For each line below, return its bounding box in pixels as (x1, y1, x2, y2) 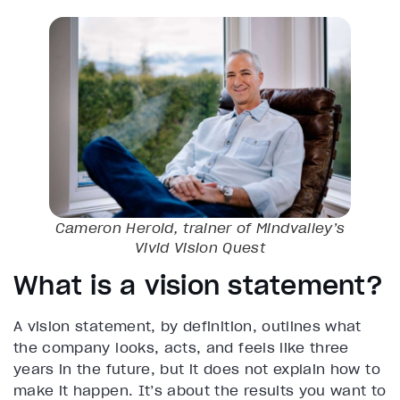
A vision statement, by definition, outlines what (13, 316, 362, 335)
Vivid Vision (134, 237, 219, 256)
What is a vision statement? (13, 269, 383, 302)
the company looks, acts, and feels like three (13, 337, 349, 356)
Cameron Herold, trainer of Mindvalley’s (54, 218, 346, 237)
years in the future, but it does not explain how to (13, 359, 380, 378)
